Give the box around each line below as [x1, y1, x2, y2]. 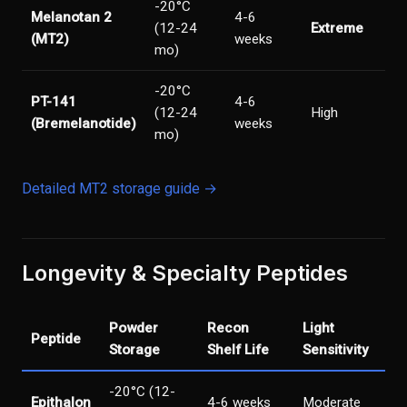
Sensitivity [303, 342, 368, 358]
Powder [109, 320, 158, 336]
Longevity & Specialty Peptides [22, 260, 348, 286]
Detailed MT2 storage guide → [22, 180, 217, 197]
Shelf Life [207, 342, 269, 358]
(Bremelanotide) [31, 115, 136, 132]
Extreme [311, 20, 363, 36]
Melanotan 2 [31, 9, 112, 25]
